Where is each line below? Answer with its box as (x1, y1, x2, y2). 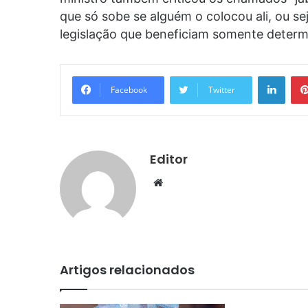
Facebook (111, 83, 147, 96)
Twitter (208, 83, 235, 96)
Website (162, 175, 201, 188)
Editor (150, 150, 188, 168)
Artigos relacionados (60, 261, 195, 278)
